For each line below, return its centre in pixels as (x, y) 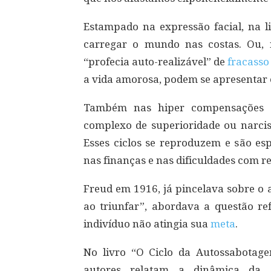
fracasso (249, 61)
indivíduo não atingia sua (147, 224)
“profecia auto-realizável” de (156, 61)
